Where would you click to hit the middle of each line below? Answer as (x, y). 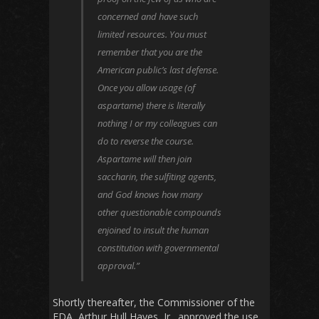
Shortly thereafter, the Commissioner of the (154, 303)
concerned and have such (148, 17)
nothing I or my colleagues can (157, 124)
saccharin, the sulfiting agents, (157, 177)
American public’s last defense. (158, 70)
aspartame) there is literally (151, 106)
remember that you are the (150, 52)
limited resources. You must (152, 35)
